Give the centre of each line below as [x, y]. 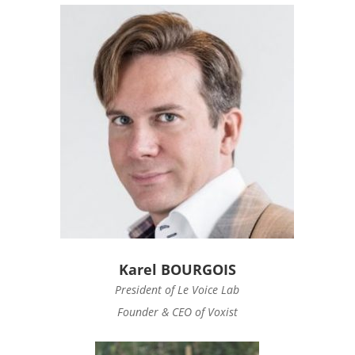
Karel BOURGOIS [177, 269]
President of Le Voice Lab [177, 290]
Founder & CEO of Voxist [177, 312]
